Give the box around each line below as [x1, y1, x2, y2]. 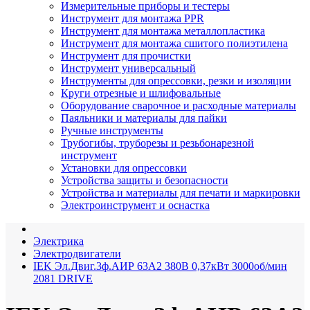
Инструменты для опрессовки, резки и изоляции [61, 74, 291, 86]
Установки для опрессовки [61, 161, 187, 174]
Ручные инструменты [61, 124, 163, 136]
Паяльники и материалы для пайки [61, 111, 227, 124]
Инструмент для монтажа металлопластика [61, 24, 265, 37]
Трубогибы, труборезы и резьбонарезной [61, 136, 254, 149]
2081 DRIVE [33, 272, 93, 284]
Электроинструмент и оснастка [61, 199, 210, 211]
